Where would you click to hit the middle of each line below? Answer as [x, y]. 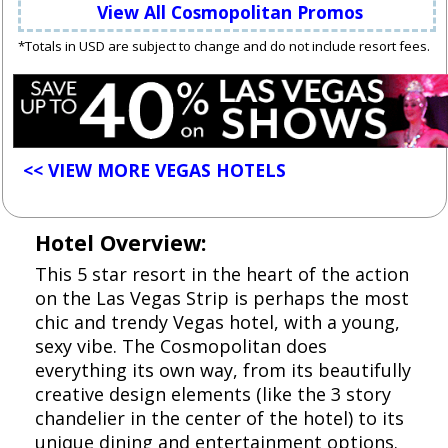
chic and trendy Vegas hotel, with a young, [217, 322]
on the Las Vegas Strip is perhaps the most [222, 298]
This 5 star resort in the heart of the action [222, 274]
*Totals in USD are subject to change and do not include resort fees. [224, 46]
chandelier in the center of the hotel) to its [219, 418]
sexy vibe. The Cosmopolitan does [181, 346]
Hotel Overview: [120, 243]
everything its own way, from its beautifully [223, 370]
